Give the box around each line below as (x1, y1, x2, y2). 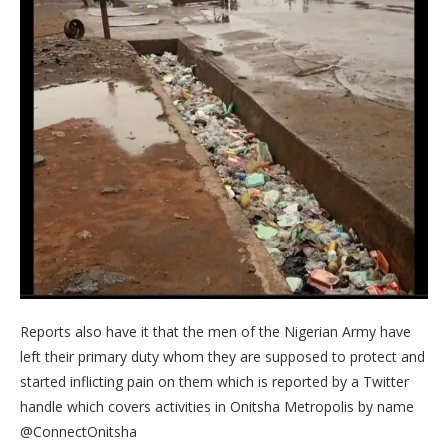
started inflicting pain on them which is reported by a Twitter (20, 371, 409, 391)
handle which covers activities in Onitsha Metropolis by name (20, 396, 414, 416)
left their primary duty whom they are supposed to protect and (20, 346, 425, 366)
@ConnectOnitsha (20, 421, 137, 441)
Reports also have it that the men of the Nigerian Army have (20, 321, 411, 341)
